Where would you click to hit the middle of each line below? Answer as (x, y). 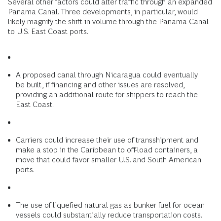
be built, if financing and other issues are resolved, (100, 85)
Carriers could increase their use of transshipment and (107, 140)
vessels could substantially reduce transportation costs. (109, 215)
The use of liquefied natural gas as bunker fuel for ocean (110, 205)
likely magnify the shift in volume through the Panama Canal (108, 22)
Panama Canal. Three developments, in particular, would (103, 12)
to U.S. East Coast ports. (48, 32)
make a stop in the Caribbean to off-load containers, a (107, 150)
